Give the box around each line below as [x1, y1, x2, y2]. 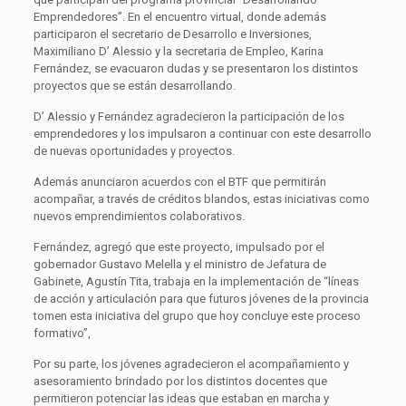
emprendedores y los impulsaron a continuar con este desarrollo [33, 127, 372, 140]
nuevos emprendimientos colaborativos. [33, 209, 245, 223]
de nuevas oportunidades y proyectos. [33, 144, 235, 158]
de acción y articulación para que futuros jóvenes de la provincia [33, 292, 369, 305]
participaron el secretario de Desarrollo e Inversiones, [33, 27, 312, 41]
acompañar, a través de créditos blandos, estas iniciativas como [33, 192, 370, 206]
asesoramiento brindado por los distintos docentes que [33, 374, 327, 388]
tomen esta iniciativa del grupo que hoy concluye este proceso [33, 309, 361, 323]
